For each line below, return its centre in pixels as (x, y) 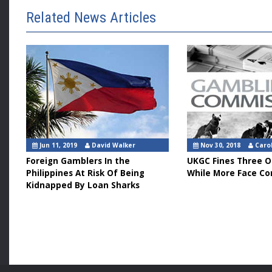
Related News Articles (91, 18)
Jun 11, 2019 (58, 145)
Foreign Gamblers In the (78, 161)
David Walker (114, 145)
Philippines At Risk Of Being (86, 173)
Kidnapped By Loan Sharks (83, 185)
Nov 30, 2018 (220, 145)
